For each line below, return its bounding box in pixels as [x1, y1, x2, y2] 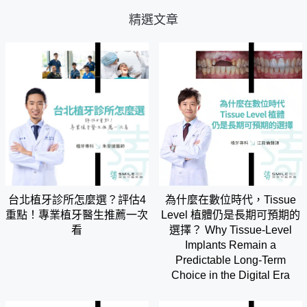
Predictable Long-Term [175, 254, 286, 266]
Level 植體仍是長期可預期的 [160, 208, 300, 221]
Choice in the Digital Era [171, 269, 290, 281]
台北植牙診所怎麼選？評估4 [8, 193, 146, 206]
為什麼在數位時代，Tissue [164, 193, 296, 206]
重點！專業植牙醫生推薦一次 [5, 208, 148, 221]
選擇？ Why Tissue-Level [169, 223, 292, 236]
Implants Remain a [184, 238, 276, 251]
